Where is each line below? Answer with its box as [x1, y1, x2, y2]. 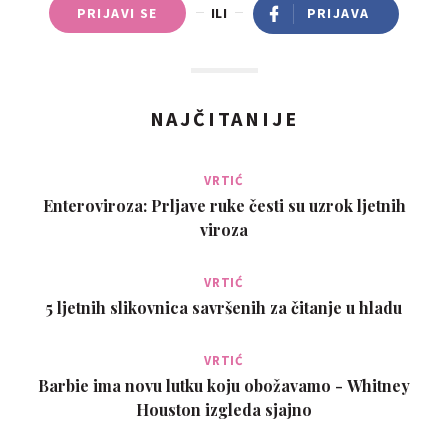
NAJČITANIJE [149, 105, 299, 131]
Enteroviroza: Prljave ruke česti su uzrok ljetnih [42, 194, 406, 216]
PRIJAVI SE [76, 3, 158, 22]
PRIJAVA [306, 3, 370, 22]
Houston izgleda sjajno [136, 398, 312, 420]
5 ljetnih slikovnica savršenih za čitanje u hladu [46, 296, 402, 318]
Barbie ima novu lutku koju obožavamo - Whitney [38, 374, 410, 396]
